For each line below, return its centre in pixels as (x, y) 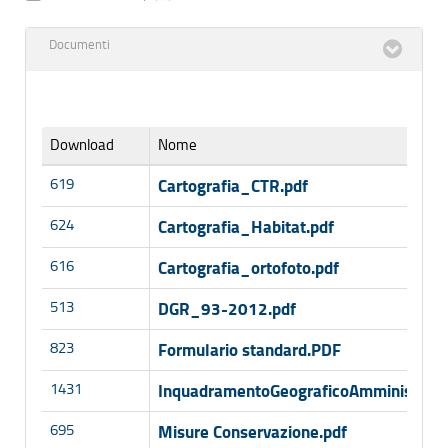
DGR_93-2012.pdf (227, 308)
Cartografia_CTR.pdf (233, 185)
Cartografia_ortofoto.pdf (248, 267)
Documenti (79, 44)
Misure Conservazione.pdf (252, 431)
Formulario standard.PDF (249, 349)
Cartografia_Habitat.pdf (246, 226)
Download (82, 144)
